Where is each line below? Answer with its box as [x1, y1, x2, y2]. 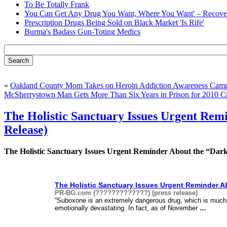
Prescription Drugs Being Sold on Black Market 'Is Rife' [24, 18, 204, 27]
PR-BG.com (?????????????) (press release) [55, 189, 198, 197]
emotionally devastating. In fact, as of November [55, 204, 200, 212]
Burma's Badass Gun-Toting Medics [24, 27, 140, 36]
